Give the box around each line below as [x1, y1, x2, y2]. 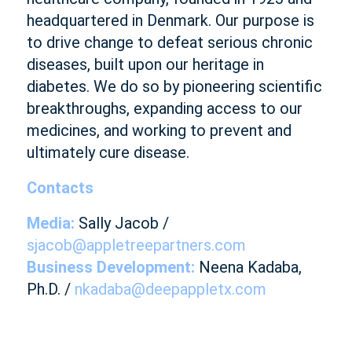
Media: [26, 214, 75, 233]
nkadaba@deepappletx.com [74, 280, 266, 299]
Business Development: [26, 258, 195, 277]
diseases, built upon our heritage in [26, 55, 264, 74]
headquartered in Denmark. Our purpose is [26, 11, 314, 30]
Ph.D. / [26, 280, 75, 299]
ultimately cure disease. [26, 143, 189, 162]
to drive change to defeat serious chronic [26, 33, 313, 52]
